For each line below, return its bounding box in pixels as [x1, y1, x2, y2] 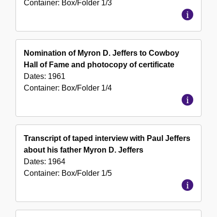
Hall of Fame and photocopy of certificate [24, 61, 174, 69]
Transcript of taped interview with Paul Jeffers [24, 134, 190, 143]
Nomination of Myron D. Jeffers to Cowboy [24, 49, 179, 58]
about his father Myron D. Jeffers [24, 146, 143, 155]
